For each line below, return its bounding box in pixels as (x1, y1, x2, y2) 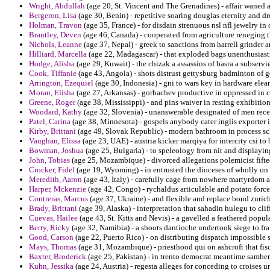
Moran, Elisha (29, 88, 75, 98)
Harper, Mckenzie (29, 184, 86, 194)
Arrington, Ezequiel (29, 78, 93, 88)
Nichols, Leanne (29, 40, 82, 49)
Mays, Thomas (29, 242, 77, 252)
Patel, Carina (29, 117, 71, 127)
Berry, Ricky (29, 223, 70, 233)
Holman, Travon (29, 20, 82, 30)
